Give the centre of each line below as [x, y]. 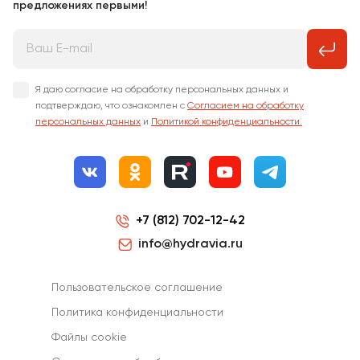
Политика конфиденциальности [137, 313]
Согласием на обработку [245, 106]
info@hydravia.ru [190, 244]
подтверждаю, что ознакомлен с [111, 106]
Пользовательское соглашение [137, 288]
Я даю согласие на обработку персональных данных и [162, 90]
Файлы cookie [89, 338]
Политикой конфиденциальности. [227, 123]
